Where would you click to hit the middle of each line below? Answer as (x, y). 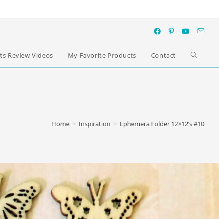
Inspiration (95, 124)
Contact (163, 55)
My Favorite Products (102, 55)
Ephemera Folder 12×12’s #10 (162, 124)
